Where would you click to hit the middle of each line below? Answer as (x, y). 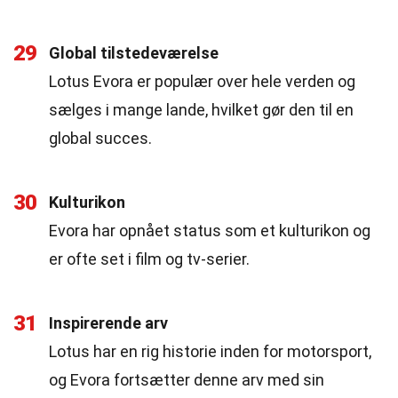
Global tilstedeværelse (134, 53)
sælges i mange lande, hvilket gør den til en (201, 110)
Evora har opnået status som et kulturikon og (210, 231)
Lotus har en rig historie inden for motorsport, (210, 351)
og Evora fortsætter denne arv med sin (187, 380)
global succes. (100, 138)
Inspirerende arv (108, 323)
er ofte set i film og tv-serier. (149, 259)
